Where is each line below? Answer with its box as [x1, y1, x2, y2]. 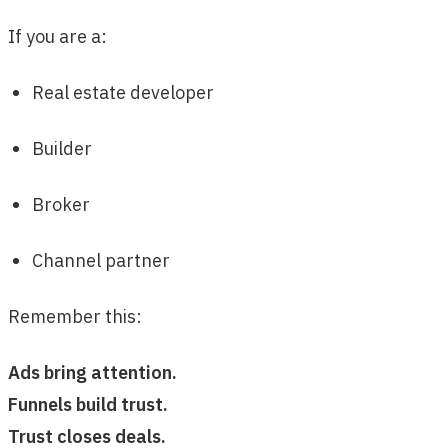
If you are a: [8, 25, 107, 49]
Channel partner [32, 249, 170, 273]
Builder [32, 137, 92, 161]
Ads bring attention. [8, 361, 177, 385]
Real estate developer [32, 81, 214, 105]
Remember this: [8, 305, 142, 329]
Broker [32, 193, 90, 217]
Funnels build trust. [8, 393, 168, 417]
